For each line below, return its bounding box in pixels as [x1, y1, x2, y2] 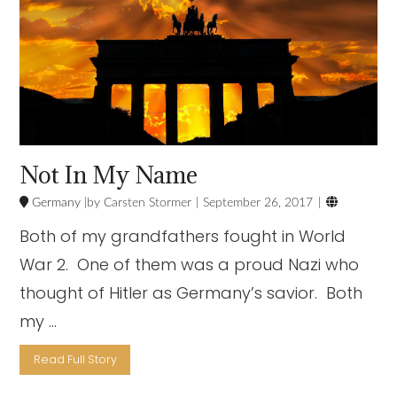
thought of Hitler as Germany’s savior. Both [19, 282, 363, 305]
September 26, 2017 [203, 197, 314, 210]
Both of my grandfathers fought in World [19, 225, 346, 248]
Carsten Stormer [100, 197, 192, 210]
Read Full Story [33, 352, 117, 368]
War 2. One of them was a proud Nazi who [19, 253, 360, 276]
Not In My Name [19, 160, 198, 191]
